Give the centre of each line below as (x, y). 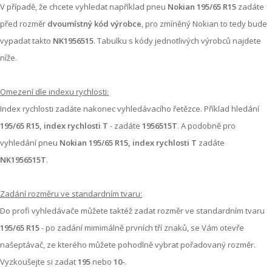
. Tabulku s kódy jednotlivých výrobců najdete (177, 41)
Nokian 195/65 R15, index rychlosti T (129, 143)
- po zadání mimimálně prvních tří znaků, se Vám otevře (142, 228)
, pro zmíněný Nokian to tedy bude (204, 24)
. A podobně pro (206, 126)
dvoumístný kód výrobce (94, 24)
